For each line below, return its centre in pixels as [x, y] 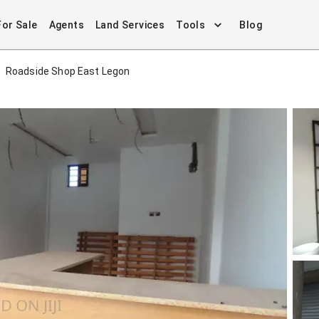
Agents [66, 25]
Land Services [130, 25]
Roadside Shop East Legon [68, 71]
